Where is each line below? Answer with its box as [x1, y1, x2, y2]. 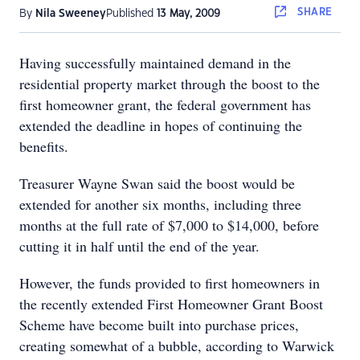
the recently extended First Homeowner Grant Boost [19, 294, 323, 313]
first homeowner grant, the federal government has [19, 95, 311, 114]
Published [106, 9, 157, 18]
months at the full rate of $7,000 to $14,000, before [19, 215, 319, 235]
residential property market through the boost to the [19, 74, 320, 93]
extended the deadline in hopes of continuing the [19, 116, 302, 135]
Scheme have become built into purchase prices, [19, 315, 299, 334]
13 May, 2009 [157, 9, 220, 18]
